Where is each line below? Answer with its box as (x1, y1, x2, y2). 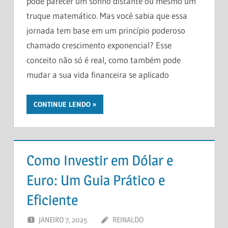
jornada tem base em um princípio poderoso (26, 24, 185, 36)
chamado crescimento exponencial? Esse (26, 39, 172, 50)
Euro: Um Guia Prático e (26, 171, 165, 189)
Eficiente (26, 191, 78, 209)
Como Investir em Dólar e (26, 151, 173, 169)
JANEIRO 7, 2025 (39, 214, 87, 224)
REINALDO (112, 214, 144, 224)
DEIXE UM (167, 214, 196, 224)
